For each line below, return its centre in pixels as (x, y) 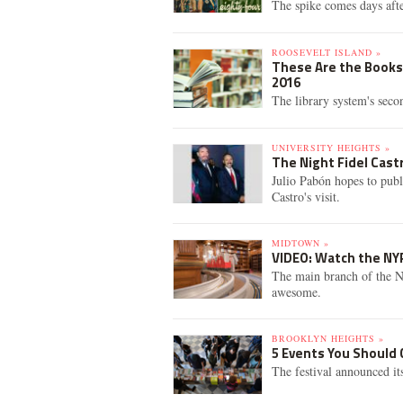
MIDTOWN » (300, 243)
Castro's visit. (306, 197)
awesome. (296, 292)
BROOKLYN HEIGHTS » (328, 338)
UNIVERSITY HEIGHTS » (331, 148)
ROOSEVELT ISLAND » (327, 52)
